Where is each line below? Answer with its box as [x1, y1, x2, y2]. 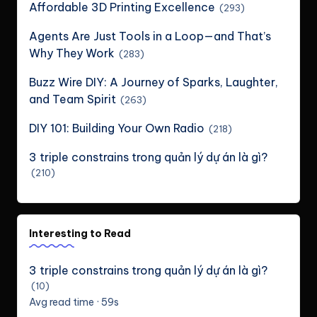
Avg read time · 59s [29, 296, 119, 309]
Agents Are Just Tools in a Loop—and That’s [29, 29, 271, 44]
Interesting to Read [29, 227, 131, 241]
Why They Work [29, 46, 115, 61]
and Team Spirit [29, 92, 116, 107]
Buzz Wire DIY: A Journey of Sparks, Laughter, [29, 75, 278, 90]
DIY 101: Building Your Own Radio [29, 121, 204, 136]
